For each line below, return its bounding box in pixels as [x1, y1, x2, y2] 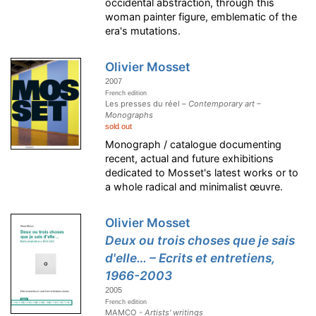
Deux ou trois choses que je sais [105, 233, 296, 248]
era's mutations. [105, 25, 181, 37]
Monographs [105, 110, 154, 121]
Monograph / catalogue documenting [105, 138, 282, 151]
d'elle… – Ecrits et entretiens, [105, 250, 276, 266]
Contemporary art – [188, 99, 262, 109]
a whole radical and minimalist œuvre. [105, 181, 284, 193]
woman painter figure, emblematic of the [105, 11, 298, 23]
